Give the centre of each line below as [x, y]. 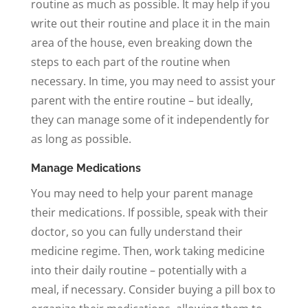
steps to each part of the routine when [130, 62]
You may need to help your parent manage [142, 193]
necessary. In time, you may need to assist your [153, 81]
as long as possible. [81, 139]
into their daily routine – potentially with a [139, 270]
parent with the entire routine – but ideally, [142, 100]
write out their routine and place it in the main [150, 23]
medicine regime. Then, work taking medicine [147, 251]
